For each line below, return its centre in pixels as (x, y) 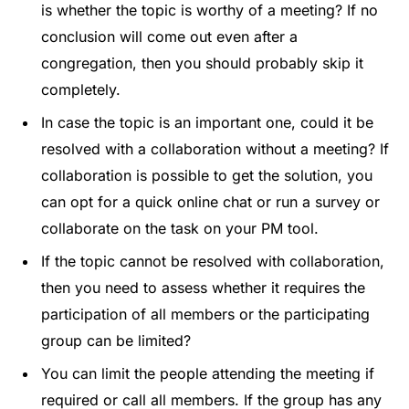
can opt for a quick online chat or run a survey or (210, 201)
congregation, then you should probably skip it (202, 63)
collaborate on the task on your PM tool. (180, 228)
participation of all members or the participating (205, 314)
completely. (81, 89)
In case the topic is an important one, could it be (207, 122)
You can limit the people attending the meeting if (208, 373)
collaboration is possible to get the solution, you (207, 175)
